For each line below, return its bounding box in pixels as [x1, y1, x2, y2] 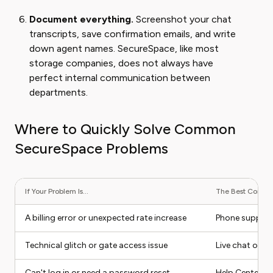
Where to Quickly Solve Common [15, 120, 236, 138]
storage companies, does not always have [29, 57, 213, 69]
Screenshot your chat [133, 13, 232, 25]
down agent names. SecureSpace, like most [29, 43, 219, 54]
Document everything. [29, 13, 133, 25]
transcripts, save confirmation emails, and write [29, 28, 236, 40]
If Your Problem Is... [25, 187, 88, 196]
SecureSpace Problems [15, 140, 168, 157]
